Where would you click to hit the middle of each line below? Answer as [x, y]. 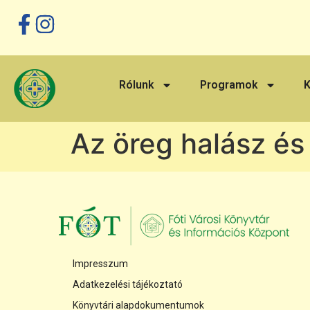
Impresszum [100, 264]
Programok [229, 85]
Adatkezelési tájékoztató [127, 285]
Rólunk [137, 85]
